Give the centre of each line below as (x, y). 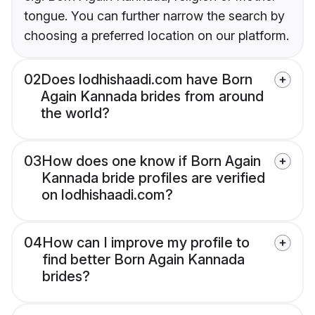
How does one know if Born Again (151, 161)
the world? (75, 114)
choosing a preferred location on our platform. (156, 36)
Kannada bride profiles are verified (153, 178)
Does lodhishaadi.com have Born (147, 80)
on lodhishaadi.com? (107, 195)
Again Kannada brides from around (152, 97)
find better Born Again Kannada (143, 260)
